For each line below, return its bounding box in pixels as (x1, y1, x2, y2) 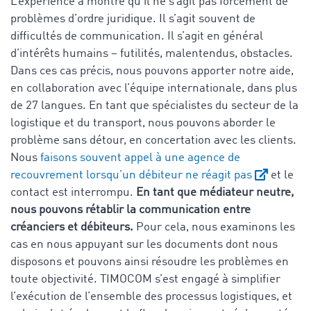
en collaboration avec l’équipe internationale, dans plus (10, 82, 297, 94)
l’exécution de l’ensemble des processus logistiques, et (10, 290, 292, 303)
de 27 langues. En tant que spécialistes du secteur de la (10, 99, 299, 112)
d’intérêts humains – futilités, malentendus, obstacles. (10, 47, 293, 60)
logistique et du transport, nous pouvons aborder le (10, 117, 276, 129)
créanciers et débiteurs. (10, 221, 133, 233)
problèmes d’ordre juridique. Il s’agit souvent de (10, 12, 255, 25)
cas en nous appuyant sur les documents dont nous (10, 238, 278, 251)
